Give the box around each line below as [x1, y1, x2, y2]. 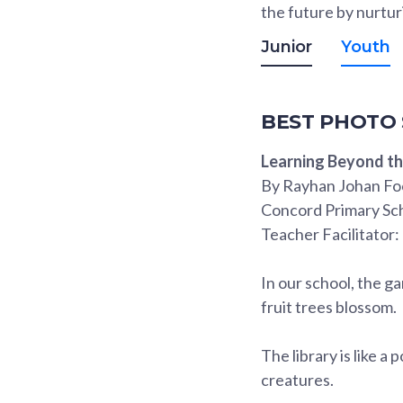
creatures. [261, 369, 334, 390]
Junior [261, 36, 312, 57]
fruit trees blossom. [261, 296, 397, 317]
